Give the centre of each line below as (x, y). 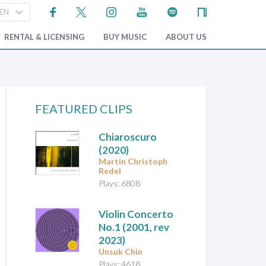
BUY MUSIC (125, 37)
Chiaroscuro (128, 137)
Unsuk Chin (121, 252)
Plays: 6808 (120, 183)
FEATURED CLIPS (84, 109)
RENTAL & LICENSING (44, 37)
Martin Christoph (133, 161)
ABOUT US (186, 37)
